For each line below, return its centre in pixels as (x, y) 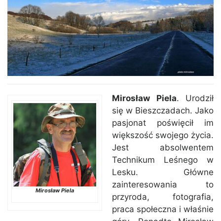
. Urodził (195, 98)
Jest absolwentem (163, 148)
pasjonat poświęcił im (163, 123)
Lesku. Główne (163, 172)
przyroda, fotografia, (163, 197)
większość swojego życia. (163, 135)
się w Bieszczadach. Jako (163, 111)
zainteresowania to (163, 185)
